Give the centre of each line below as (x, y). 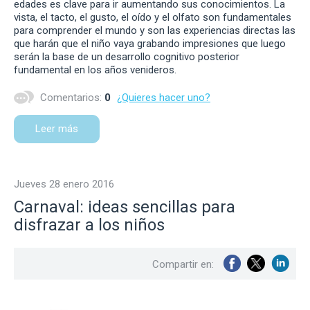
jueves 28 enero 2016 (67, 184)
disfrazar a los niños (89, 225)
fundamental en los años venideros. (95, 70)
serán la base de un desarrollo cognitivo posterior (127, 56)
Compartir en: (183, 264)
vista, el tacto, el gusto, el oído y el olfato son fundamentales (153, 17)
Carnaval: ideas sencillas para (125, 207)
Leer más (57, 128)
